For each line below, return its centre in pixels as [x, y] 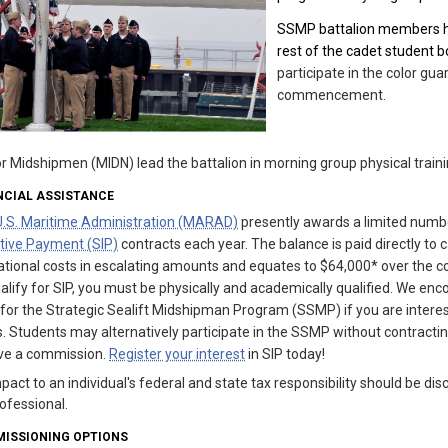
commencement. [331, 94]
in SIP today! [285, 353]
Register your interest [177, 353]
